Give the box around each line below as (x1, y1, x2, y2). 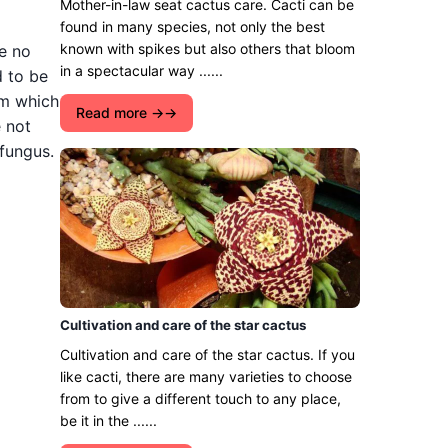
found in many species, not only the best (60, 18, 325, 35)
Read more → (76, 104, 164, 121)
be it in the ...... (60, 412, 157, 429)
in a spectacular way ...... (60, 62, 223, 79)
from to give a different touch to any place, (60, 390, 341, 407)
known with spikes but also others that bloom (60, 40, 355, 57)
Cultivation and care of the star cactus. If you (60, 346, 355, 363)
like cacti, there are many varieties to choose (60, 368, 352, 385)
